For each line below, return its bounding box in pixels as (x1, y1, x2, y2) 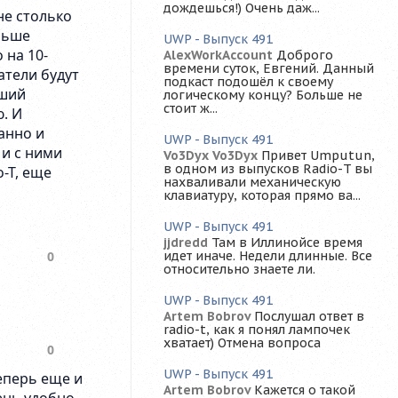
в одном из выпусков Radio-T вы (163, 161, 372, 178)
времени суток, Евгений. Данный (163, 60, 374, 77)
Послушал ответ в (254, 308, 364, 325)
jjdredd (163, 235, 208, 251)
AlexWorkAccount (163, 47, 273, 64)
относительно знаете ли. (163, 261, 315, 278)
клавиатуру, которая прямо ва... (163, 187, 361, 204)
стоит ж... (163, 100, 218, 117)
